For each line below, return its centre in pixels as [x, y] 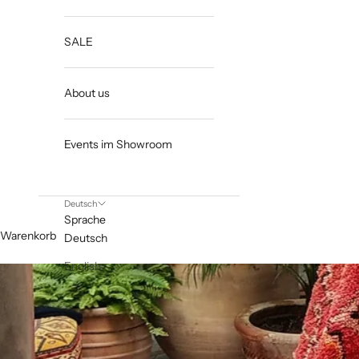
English [83, 266]
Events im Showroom [118, 145]
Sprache [85, 220]
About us [87, 93]
